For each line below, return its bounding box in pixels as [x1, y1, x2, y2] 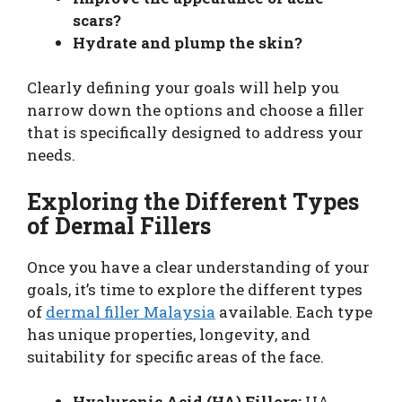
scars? [73, 9, 121, 31]
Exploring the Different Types [27, 186, 359, 216]
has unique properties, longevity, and [27, 323, 310, 345]
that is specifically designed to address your [27, 122, 363, 144]
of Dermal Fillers [27, 210, 212, 240]
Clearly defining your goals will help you [27, 77, 339, 99]
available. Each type [215, 301, 372, 322]
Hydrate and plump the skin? [73, 31, 302, 53]
